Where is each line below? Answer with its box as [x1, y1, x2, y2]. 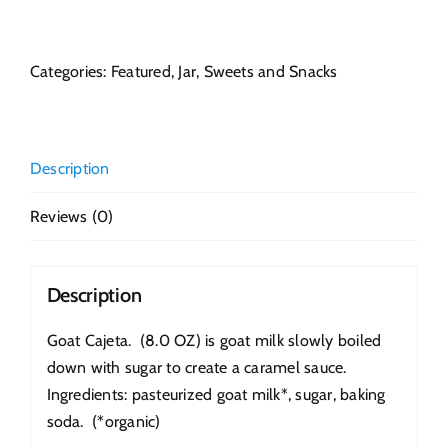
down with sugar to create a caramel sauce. [46, 357, 347, 377]
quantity [83, 30, 141, 50]
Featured [110, 62, 171, 82]
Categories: [30, 62, 111, 82]
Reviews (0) [30, 207, 114, 227]
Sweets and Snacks [203, 62, 338, 82]
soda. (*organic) [46, 411, 161, 431]
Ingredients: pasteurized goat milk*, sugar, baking [46, 384, 386, 404]
